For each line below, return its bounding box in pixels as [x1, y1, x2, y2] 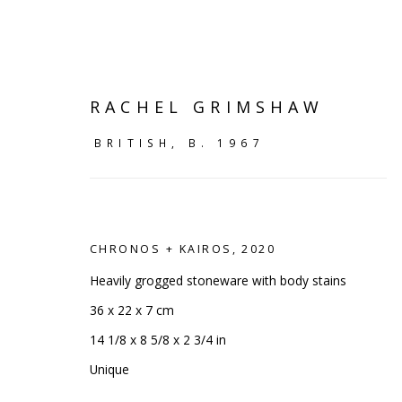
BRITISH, [94, 135, 188, 150]
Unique [90, 361, 129, 378]
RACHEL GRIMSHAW [90, 96, 325, 118]
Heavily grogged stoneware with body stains [90, 272, 346, 289]
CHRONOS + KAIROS [90, 241, 232, 257]
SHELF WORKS [81, 338, 251, 360]
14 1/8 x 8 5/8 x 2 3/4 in [90, 331, 226, 348]
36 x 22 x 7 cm [90, 301, 174, 319]
